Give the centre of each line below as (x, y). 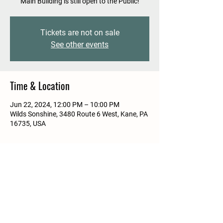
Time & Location (40, 86)
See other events (80, 45)
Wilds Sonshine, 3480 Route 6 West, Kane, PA (79, 114)
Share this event (39, 179)
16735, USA (28, 123)
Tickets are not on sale (80, 33)
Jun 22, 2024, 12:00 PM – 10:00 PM (65, 105)
